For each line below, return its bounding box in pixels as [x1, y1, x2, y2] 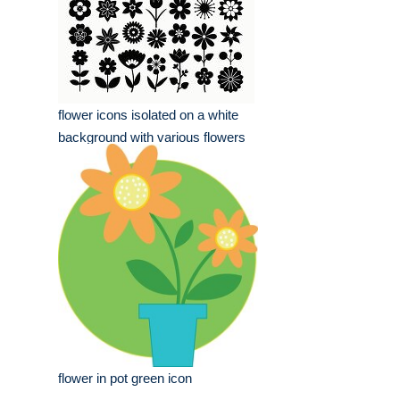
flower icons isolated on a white [58, 107, 238, 123]
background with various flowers [58, 129, 246, 146]
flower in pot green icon [58, 371, 192, 387]
